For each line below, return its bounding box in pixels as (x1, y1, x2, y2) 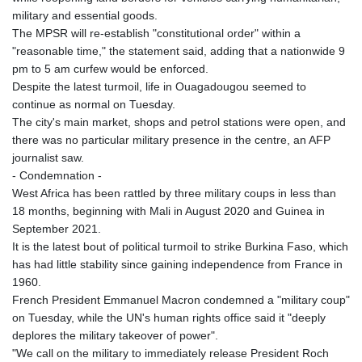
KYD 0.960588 (175, 36, 247, 50)
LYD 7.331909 (175, 214, 245, 228)
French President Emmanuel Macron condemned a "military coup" (12, 293, 350, 306)
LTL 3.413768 (175, 179, 243, 192)
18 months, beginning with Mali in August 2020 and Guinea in (12, 204, 325, 217)
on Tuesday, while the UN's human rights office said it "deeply (12, 310, 326, 324)
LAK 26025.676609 (175, 72, 272, 86)
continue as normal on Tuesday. (12, 97, 175, 111)
